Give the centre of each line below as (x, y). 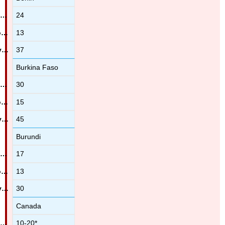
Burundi (29, 136)
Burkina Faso (37, 67)
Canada (29, 206)
